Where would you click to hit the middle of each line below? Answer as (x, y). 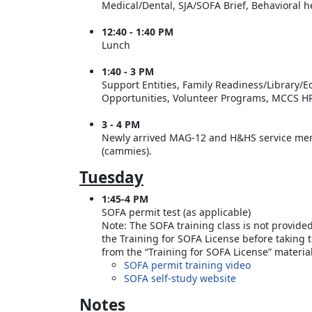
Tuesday (111, 177)
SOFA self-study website (180, 278)
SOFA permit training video (187, 265)
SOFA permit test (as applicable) (176, 212)
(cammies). (127, 150)
